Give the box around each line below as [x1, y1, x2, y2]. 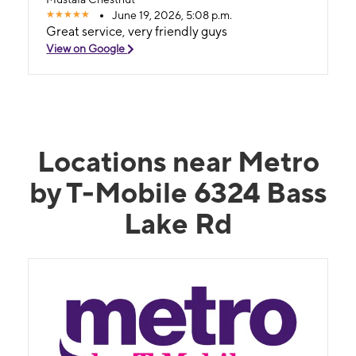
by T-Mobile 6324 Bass [29, 175, 327, 209]
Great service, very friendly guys [46, 23, 228, 39]
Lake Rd [124, 206, 232, 240]
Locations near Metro [37, 144, 319, 178]
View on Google [46, 41, 128, 55]
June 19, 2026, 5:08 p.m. [112, 8, 233, 21]
